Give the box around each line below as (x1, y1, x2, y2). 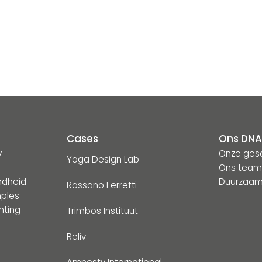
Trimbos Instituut (66, 205, 138, 218)
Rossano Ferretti (66, 179, 137, 192)
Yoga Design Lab (66, 153, 139, 166)
